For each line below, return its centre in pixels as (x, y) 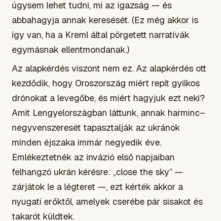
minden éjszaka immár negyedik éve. (87, 142)
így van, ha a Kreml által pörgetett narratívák (101, 35)
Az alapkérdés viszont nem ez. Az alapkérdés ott (109, 68)
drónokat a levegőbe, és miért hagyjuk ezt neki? (108, 98)
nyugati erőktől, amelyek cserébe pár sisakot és (107, 201)
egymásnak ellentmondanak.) (71, 49)
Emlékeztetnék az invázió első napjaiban (93, 157)
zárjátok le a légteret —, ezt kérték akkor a (97, 186)
